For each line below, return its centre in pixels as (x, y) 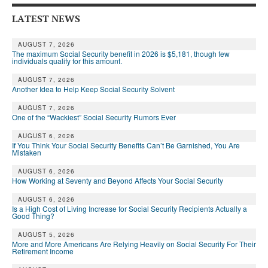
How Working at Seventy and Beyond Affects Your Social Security (118, 181)
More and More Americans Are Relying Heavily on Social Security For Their (134, 244)
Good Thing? (33, 216)
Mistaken (27, 153)
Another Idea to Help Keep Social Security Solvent (93, 89)
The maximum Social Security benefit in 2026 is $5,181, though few (121, 54)
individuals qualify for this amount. (67, 61)
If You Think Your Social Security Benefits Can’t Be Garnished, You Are (126, 145)
